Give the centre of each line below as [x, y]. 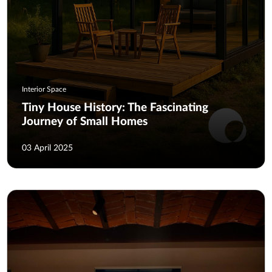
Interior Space [44, 89]
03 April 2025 [48, 148]
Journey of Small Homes [85, 121]
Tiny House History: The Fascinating [115, 107]
